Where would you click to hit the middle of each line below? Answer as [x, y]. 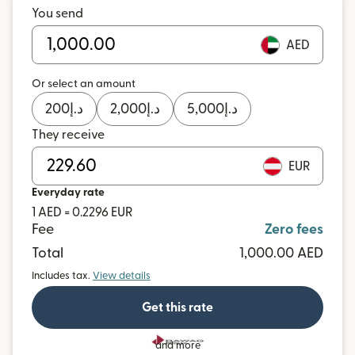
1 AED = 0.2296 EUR [82, 212]
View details [122, 276]
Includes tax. [61, 276]
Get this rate [177, 307]
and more [177, 345]
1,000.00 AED [281, 253]
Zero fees [294, 229]
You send [57, 13]
